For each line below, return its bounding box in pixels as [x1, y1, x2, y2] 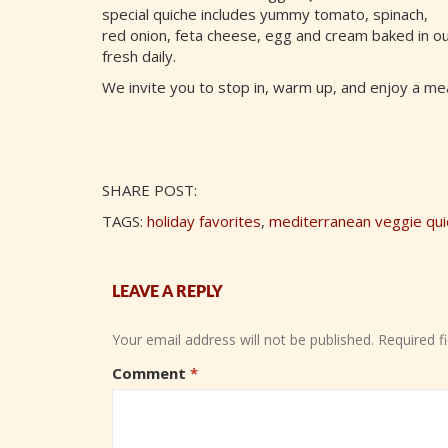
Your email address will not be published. [112, 330, 374, 350]
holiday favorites [147, 211, 261, 232]
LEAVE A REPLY [112, 284, 223, 301]
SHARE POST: [102, 179, 197, 200]
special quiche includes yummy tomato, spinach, [102, 3, 428, 24]
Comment [112, 362, 190, 383]
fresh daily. [102, 45, 176, 66]
